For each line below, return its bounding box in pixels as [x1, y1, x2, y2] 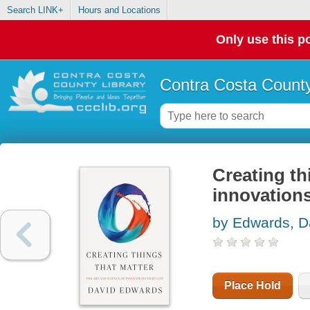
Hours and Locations [77, 5, 161, 16]
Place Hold [224, 280, 281, 292]
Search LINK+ [6, 5, 64, 16]
